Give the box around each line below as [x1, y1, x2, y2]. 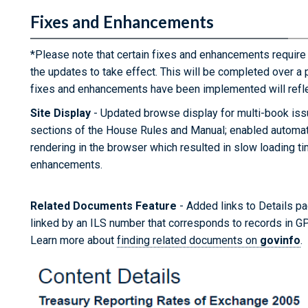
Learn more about [30, 234, 117, 247]
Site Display [30, 107, 91, 120]
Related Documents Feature [30, 199, 177, 212]
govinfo [260, 234, 300, 247]
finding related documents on [117, 234, 260, 247]
